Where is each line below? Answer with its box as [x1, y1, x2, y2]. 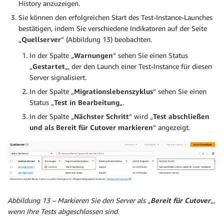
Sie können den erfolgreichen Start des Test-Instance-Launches [18, 13, 212, 22]
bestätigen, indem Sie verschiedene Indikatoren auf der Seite [18, 24, 207, 33]
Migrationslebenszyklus [74, 87, 153, 96]
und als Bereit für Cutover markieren [29, 123, 153, 132]
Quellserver [21, 35, 61, 44]
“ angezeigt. [153, 123, 190, 132]
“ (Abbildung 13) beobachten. [61, 35, 152, 44]
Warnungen [74, 51, 113, 60]
